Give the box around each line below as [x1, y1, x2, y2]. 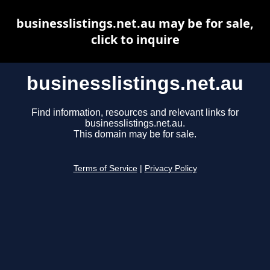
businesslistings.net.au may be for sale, [16, 15, 254, 31]
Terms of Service [73, 164, 137, 174]
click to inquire [90, 31, 180, 48]
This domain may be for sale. [74, 129, 196, 140]
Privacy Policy [144, 164, 197, 174]
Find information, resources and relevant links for [31, 107, 239, 118]
